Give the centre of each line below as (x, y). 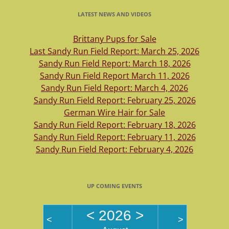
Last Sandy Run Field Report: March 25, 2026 (114, 51)
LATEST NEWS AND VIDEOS (114, 14)
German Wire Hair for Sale (114, 113)
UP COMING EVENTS (114, 186)
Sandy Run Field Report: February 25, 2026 (114, 100)
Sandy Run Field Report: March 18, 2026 (114, 64)
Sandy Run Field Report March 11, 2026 (114, 76)
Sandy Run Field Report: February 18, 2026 (114, 125)
